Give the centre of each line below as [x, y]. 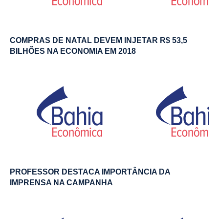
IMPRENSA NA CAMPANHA [61, 182]
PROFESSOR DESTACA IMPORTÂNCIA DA [90, 172]
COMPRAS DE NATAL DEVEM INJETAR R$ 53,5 [99, 40]
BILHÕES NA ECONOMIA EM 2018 [73, 51]
